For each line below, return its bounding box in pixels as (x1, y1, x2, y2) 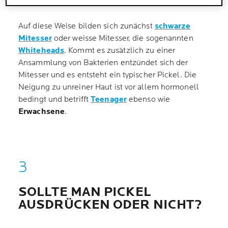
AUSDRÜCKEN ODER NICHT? (18, 197, 209, 213)
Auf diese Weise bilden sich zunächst (18, 21, 155, 31)
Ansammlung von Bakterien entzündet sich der (18, 58, 188, 68)
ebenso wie (126, 95, 170, 104)
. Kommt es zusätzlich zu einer (64, 46, 176, 55)
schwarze (154, 21, 191, 31)
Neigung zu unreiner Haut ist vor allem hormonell (18, 82, 199, 92)
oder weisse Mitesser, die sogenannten (51, 34, 193, 43)
